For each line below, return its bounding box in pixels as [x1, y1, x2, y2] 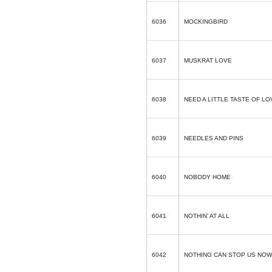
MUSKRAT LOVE [184, 57, 232, 64]
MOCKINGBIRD [184, 18, 228, 25]
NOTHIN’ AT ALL [184, 212, 229, 219]
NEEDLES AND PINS [184, 135, 243, 141]
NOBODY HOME [184, 174, 231, 180]
